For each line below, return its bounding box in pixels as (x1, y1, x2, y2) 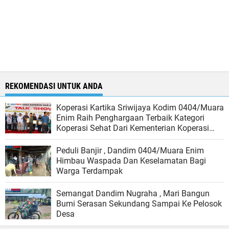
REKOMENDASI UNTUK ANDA (5, 81, 103, 91)
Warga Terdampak (56, 166, 123, 176)
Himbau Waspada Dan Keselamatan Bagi (56, 156, 206, 166)
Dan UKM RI (56, 133, 100, 144)
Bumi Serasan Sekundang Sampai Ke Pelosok (56, 199, 222, 209)
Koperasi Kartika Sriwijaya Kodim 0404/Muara (56, 103, 224, 113)
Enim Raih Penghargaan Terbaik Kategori (56, 113, 204, 123)
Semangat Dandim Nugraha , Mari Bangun (56, 189, 210, 199)
